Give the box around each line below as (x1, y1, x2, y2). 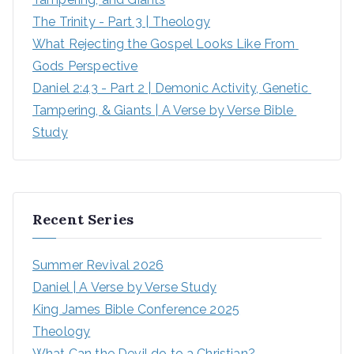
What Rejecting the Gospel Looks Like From (32, 36, 296, 51)
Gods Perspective (32, 58, 138, 73)
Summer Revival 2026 (32, 258, 164, 273)
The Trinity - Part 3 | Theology (32, 14, 210, 29)
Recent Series (32, 210, 134, 228)
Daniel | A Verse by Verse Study (32, 280, 217, 295)
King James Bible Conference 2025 (32, 302, 240, 317)
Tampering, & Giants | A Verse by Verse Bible (32, 103, 294, 118)
